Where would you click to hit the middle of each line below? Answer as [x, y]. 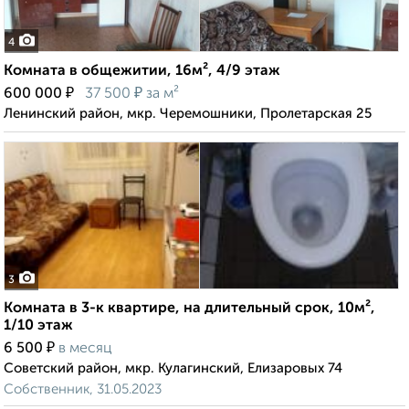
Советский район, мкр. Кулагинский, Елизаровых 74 [173, 369]
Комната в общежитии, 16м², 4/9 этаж [142, 72]
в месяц [85, 349]
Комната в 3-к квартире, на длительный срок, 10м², [189, 309]
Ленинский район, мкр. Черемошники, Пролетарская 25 [188, 114]
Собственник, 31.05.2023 [83, 390]
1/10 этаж [38, 326]
